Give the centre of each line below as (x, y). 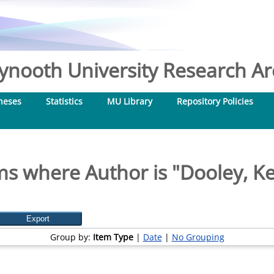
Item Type (113, 237)
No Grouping (198, 237)
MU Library (130, 101)
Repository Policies (215, 101)
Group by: (71, 237)
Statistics (64, 101)
